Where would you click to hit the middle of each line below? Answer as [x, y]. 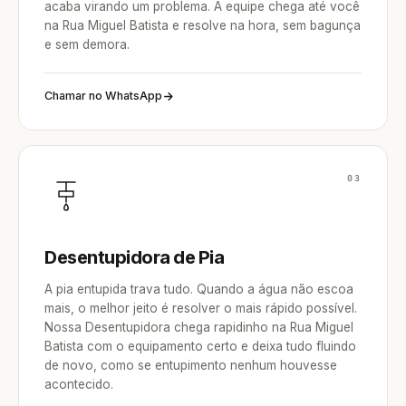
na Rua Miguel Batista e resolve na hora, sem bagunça [203, 25]
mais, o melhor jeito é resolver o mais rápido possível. [201, 308]
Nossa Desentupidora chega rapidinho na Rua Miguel [199, 327]
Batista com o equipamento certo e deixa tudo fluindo [200, 346]
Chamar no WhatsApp [103, 96]
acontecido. [79, 384]
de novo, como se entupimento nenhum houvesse [191, 365]
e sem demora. [87, 44]
